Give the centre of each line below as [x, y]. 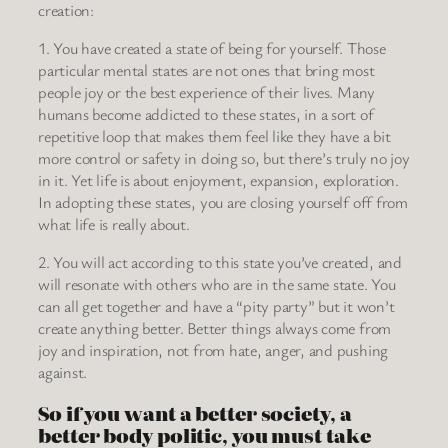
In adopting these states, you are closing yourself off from [223, 201]
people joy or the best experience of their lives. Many [207, 91]
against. [63, 372]
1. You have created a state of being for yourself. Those [212, 47]
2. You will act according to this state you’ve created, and [220, 262]
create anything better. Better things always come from [215, 328]
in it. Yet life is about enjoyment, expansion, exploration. [218, 179]
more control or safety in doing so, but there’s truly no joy [224, 157]
